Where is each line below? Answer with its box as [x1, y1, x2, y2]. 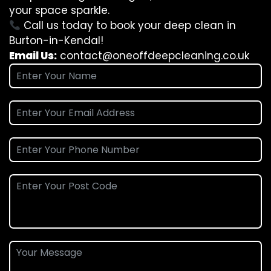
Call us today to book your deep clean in [21, 18, 237, 33]
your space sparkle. [9, 3, 109, 18]
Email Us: [9, 48, 57, 63]
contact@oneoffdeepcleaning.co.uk [60, 48, 249, 63]
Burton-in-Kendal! [9, 33, 103, 48]
